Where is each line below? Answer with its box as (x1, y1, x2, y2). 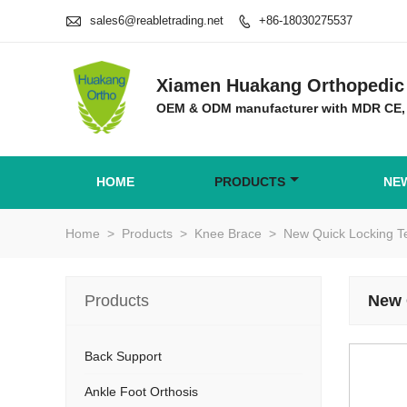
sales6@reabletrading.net (90, 13, 223, 27)
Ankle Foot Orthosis (84, 384, 198, 399)
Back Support (84, 349, 162, 363)
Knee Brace (194, 226, 262, 241)
